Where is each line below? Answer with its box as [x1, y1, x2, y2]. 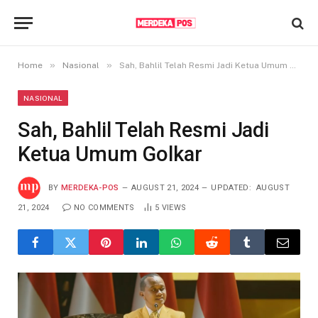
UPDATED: [211, 182, 251, 192]
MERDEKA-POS [61, 182, 119, 192]
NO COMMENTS [73, 203, 135, 212]
